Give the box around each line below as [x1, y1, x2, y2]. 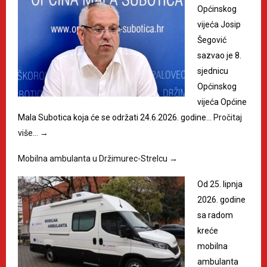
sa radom [197, 210, 233, 221]
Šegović [197, 35, 226, 45]
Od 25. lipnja [197, 179, 243, 190]
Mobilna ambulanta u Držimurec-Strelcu [18, 154, 169, 164]
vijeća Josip [197, 20, 241, 30]
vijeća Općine [197, 97, 247, 107]
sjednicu [197, 66, 228, 76]
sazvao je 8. [197, 51, 241, 61]
